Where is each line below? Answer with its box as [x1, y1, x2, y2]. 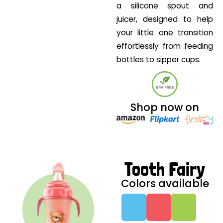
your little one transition [116, 27, 213, 38]
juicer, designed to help [116, 14, 213, 25]
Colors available [120, 176, 209, 191]
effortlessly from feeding [116, 41, 213, 52]
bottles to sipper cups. [116, 54, 201, 65]
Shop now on [130, 100, 199, 115]
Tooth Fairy [124, 158, 205, 181]
